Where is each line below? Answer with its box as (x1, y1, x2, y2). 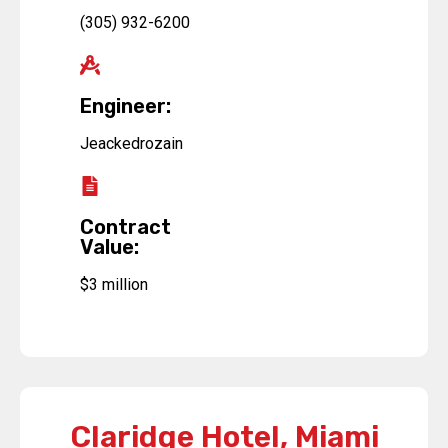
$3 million (80, 275, 148, 295)
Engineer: (80, 94, 171, 119)
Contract (80, 215, 171, 240)
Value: (80, 235, 139, 260)
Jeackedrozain (80, 134, 183, 154)
